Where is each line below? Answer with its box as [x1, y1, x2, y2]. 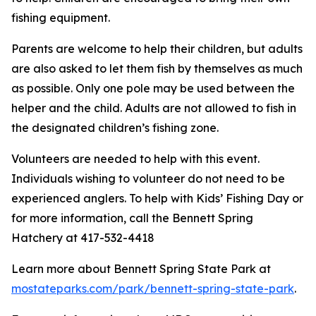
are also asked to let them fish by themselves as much [11, 61, 303, 75]
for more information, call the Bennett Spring [11, 211, 253, 225]
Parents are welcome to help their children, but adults [11, 42, 303, 56]
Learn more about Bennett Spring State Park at [11, 262, 271, 276]
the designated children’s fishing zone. [11, 121, 219, 135]
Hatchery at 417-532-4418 [11, 231, 154, 245]
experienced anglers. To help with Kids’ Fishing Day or [11, 191, 303, 205]
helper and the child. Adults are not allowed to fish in [11, 101, 296, 115]
